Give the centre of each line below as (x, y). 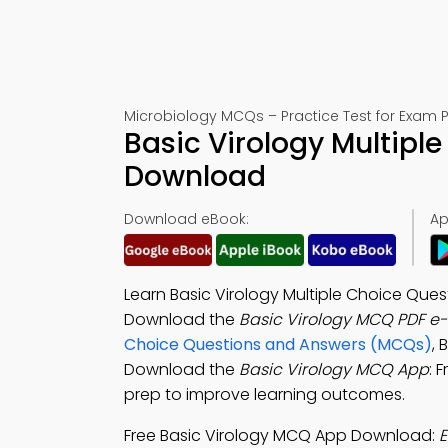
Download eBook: (186, 219)
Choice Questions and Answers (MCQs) (278, 344)
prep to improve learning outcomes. (264, 394)
